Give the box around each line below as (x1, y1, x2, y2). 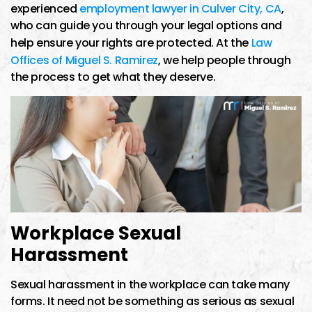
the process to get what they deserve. (10, 68, 216, 85)
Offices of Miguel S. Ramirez (10, 52, 158, 68)
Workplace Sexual (10, 220, 181, 246)
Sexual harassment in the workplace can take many (10, 276, 290, 292)
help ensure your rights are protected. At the (10, 34, 251, 51)
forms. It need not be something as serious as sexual (10, 292, 295, 309)
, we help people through (157, 52, 291, 68)
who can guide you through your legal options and (10, 17, 282, 33)
